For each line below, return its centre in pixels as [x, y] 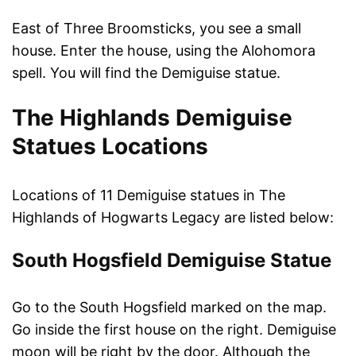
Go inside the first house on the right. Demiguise [174, 329]
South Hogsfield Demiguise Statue [172, 260]
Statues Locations [110, 146]
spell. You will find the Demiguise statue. [146, 72]
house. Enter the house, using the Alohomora [164, 50]
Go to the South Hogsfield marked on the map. [169, 307]
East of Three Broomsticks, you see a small [157, 28]
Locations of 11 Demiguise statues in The [149, 195]
